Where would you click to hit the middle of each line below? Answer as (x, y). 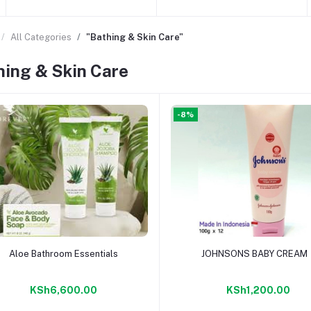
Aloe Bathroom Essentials (64, 253)
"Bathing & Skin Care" (135, 37)
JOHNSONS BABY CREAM (254, 253)
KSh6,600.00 (64, 290)
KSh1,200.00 (258, 290)
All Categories (41, 37)
